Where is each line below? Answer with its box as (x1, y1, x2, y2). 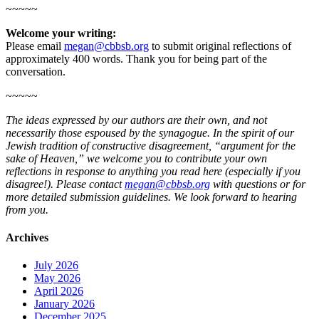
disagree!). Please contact (6, 177, 125, 190)
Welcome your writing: (6, 26, 116, 39)
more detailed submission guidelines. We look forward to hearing (6, 190, 297, 203)
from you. (6, 203, 48, 216)
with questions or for (210, 177, 305, 190)
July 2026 (34, 259, 78, 272)
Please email (6, 39, 64, 52)
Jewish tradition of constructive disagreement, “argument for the (6, 139, 296, 152)
